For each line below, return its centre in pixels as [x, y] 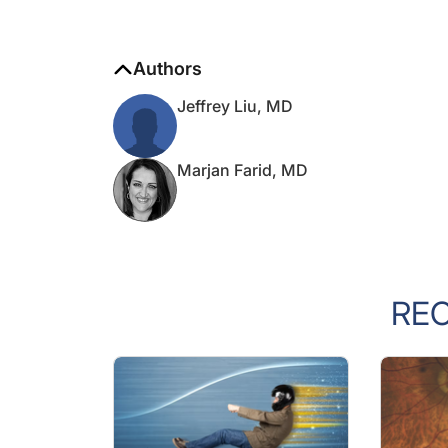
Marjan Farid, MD [242, 150]
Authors [167, 48]
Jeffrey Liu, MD [235, 86]
